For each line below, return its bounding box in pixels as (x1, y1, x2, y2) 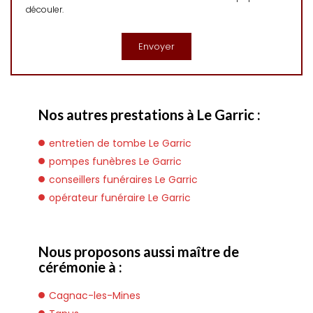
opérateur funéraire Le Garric (49, 191, 191, 205)
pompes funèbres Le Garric (49, 154, 182, 168)
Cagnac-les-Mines (49, 289, 140, 303)
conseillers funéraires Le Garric (49, 173, 198, 187)
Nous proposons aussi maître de (38, 243, 239, 260)
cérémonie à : (38, 259, 122, 275)
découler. (26, 3, 64, 15)
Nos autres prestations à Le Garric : (38, 106, 261, 123)
